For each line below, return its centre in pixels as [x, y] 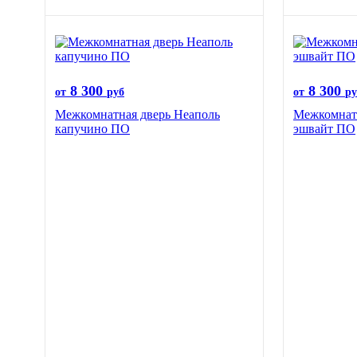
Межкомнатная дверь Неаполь [137, 114]
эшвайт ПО [324, 129]
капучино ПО [92, 129]
